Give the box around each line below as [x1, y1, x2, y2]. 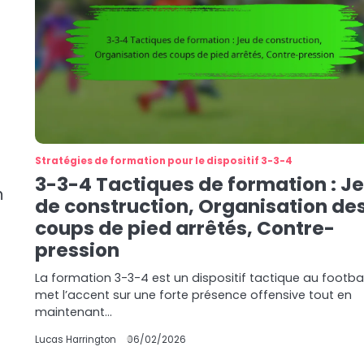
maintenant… [35, 304, 113, 320]
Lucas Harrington [35, 333, 117, 346]
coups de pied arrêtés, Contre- [35, 215, 336, 241]
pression [35, 237, 120, 263]
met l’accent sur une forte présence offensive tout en [35, 287, 353, 303]
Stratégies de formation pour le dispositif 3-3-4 [35, 154, 293, 167]
